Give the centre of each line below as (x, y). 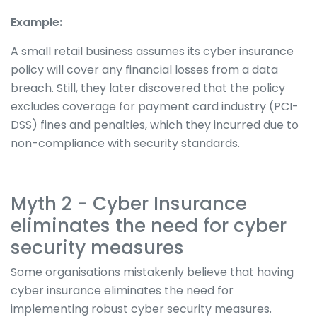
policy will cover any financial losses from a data (144, 69)
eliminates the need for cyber (149, 225)
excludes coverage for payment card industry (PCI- (155, 106)
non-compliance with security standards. (127, 143)
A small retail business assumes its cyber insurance (152, 51)
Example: (36, 22)
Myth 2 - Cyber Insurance (129, 203)
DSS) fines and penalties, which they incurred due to (155, 125)
